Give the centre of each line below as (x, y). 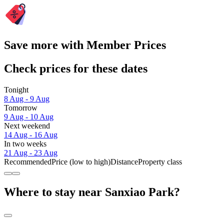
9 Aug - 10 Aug (29, 116)
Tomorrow (21, 107)
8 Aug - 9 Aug (27, 98)
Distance (124, 161)
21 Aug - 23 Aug (31, 152)
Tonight (16, 89)
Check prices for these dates (76, 68)
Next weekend (27, 125)
